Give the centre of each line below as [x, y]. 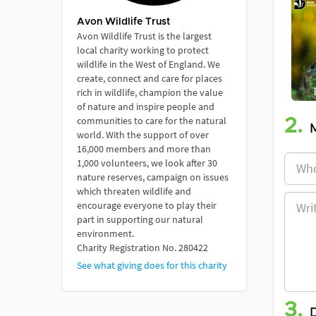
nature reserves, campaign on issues [153, 177]
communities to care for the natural [152, 120]
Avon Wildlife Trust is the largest [144, 36]
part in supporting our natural [140, 219]
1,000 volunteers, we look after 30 [147, 163]
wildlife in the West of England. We [148, 64]
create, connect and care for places [150, 78]
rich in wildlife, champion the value [150, 92]
